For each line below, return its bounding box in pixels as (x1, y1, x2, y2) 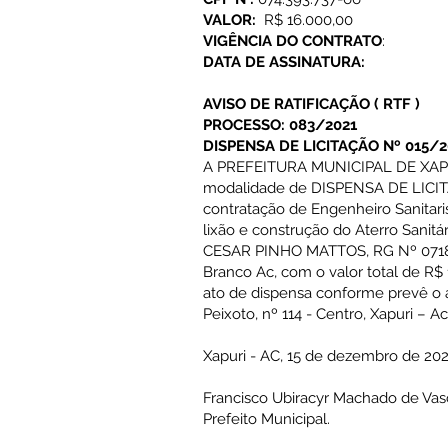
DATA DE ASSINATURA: (203, 53, 365, 71)
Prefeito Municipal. (203, 410, 330, 428)
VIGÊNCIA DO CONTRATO (203, 32, 382, 50)
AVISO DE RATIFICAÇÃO (203, 95, 370, 113)
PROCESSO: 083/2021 (203, 116, 357, 134)
